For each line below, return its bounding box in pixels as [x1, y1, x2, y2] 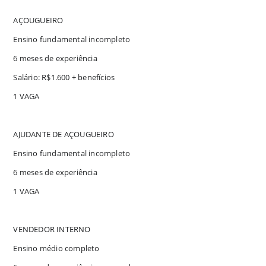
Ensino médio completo [13, 242, 100, 254]
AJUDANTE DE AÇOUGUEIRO [13, 128, 114, 140]
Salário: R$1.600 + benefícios [13, 71, 115, 83]
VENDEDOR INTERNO [13, 223, 91, 235]
